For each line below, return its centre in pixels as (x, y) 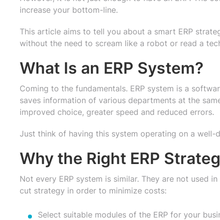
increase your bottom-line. (69, 10)
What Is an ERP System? (111, 68)
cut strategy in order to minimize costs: (93, 190)
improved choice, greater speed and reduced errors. (117, 112)
